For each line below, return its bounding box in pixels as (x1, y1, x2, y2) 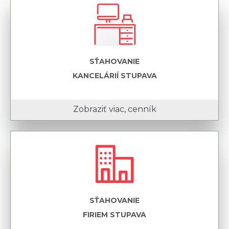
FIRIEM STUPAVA (83, 210, 146, 220)
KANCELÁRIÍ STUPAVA (72, 71, 157, 81)
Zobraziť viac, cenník (73, 104, 156, 114)
